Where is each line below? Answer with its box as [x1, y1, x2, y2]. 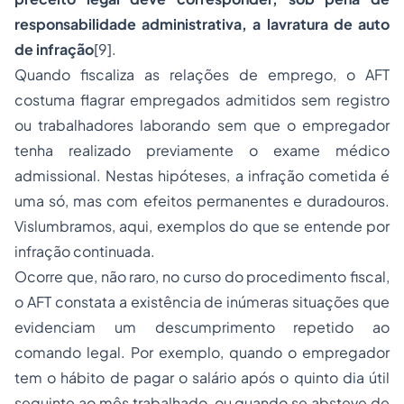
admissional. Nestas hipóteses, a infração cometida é [14, 166, 390, 185]
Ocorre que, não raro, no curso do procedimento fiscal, [14, 267, 390, 286]
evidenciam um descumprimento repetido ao [14, 317, 390, 336]
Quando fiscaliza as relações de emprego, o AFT [14, 65, 390, 84]
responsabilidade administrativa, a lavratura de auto [14, 14, 390, 33]
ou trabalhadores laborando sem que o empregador [14, 115, 390, 134]
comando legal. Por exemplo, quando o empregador [14, 343, 390, 362]
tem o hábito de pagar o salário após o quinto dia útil [14, 368, 390, 387]
